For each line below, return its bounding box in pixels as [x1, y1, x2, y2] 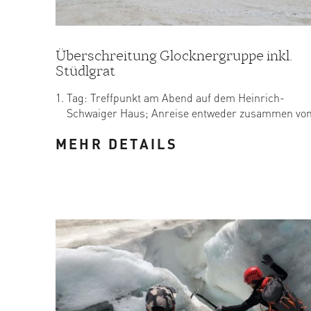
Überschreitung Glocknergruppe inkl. [56, 47, 292, 65]
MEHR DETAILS [56, 134, 178, 153]
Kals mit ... [67, 120, 118, 135]
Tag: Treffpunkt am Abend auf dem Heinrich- [67, 90, 285, 105]
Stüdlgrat [56, 62, 115, 81]
